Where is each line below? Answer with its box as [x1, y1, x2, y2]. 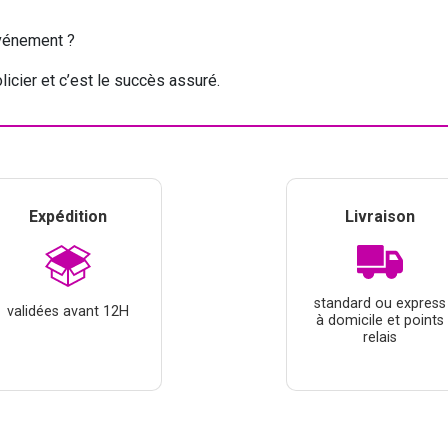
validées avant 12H [7, 302, 129, 320]
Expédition [29, 206, 107, 226]
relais [363, 329, 397, 347]
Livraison [345, 206, 415, 226]
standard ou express [314, 295, 446, 313]
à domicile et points [316, 312, 444, 330]
